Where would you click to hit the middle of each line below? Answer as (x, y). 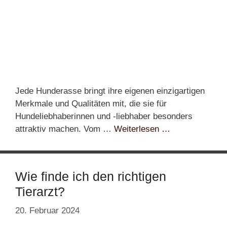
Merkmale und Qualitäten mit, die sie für (91, 103)
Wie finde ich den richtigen (91, 176)
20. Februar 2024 (47, 211)
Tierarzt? (40, 191)
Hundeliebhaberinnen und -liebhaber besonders (104, 116)
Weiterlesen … (142, 129)
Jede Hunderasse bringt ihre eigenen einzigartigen (110, 91)
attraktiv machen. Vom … (65, 129)
